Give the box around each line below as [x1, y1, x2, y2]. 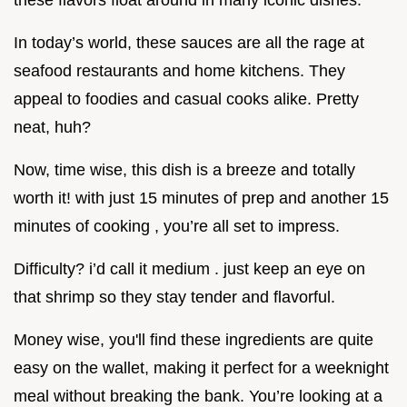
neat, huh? [14, 117, 91, 136]
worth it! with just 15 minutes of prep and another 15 [14, 188, 389, 207]
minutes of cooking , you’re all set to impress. [14, 216, 340, 235]
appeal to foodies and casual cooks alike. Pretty [14, 89, 359, 108]
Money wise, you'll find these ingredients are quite [14, 330, 373, 349]
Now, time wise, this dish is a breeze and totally [14, 160, 355, 179]
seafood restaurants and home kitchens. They [14, 61, 345, 80]
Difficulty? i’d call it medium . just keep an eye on [14, 259, 365, 278]
